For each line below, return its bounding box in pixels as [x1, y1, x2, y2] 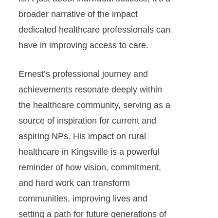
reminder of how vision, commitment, [18, 163, 161, 172]
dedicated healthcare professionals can [18, 25, 170, 35]
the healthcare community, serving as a [18, 100, 170, 110]
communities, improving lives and [18, 194, 147, 203]
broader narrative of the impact [18, 9, 138, 19]
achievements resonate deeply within [18, 85, 162, 94]
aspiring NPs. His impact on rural [18, 131, 146, 141]
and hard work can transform [18, 178, 130, 188]
